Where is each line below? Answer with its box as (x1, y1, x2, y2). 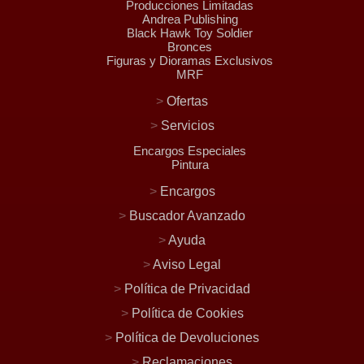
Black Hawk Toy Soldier (127, 25, 253, 40)
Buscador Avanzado (129, 209, 245, 223)
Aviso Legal (153, 258, 221, 272)
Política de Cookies (131, 306, 244, 321)
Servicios (160, 119, 214, 133)
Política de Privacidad (124, 282, 250, 297)
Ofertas (167, 94, 208, 109)
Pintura (171, 157, 209, 171)
